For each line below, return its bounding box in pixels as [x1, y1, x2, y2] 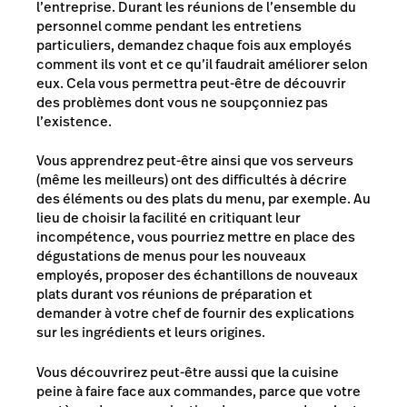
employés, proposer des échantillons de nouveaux [36, 265, 358, 284]
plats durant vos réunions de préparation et [36, 284, 313, 303]
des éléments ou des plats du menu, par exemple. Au [36, 189, 371, 208]
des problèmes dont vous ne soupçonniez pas [36, 92, 328, 112]
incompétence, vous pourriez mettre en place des [36, 227, 355, 246]
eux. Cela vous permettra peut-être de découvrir [36, 73, 346, 93]
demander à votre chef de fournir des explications [36, 303, 354, 323]
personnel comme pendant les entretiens [36, 15, 302, 35]
